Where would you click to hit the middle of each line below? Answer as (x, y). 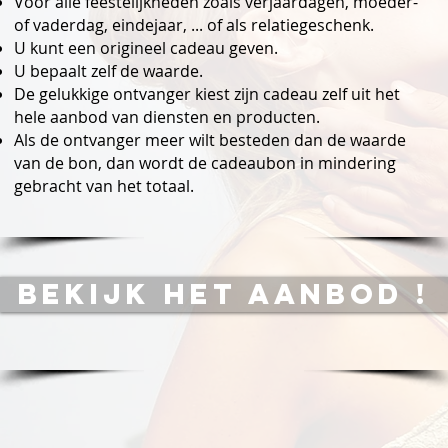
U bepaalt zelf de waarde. (108, 71)
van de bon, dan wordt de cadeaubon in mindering (204, 163)
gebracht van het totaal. (103, 186)
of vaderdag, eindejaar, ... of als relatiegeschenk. (193, 25)
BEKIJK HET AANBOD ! (223, 294)
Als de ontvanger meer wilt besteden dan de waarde (209, 140)
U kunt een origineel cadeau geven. (145, 48)
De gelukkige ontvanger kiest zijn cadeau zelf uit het (206, 94)
